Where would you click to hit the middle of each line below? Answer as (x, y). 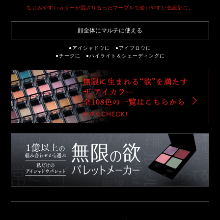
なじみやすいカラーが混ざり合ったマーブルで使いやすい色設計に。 (110, 7)
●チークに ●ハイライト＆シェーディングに (110, 55)
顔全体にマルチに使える (110, 30)
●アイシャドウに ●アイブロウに (110, 48)
